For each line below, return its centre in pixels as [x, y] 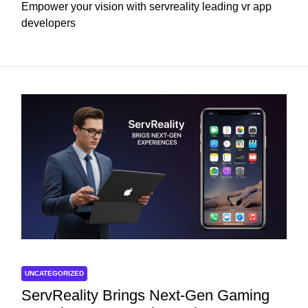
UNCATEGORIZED [54, 273]
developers [48, 23]
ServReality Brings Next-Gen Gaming [145, 296]
